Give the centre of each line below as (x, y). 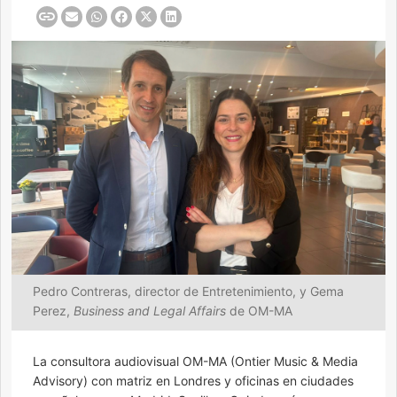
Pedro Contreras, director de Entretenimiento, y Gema (188, 292)
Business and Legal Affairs (150, 311)
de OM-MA (259, 311)
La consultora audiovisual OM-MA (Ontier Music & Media (195, 362)
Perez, (53, 311)
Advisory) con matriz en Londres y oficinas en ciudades (193, 381)
